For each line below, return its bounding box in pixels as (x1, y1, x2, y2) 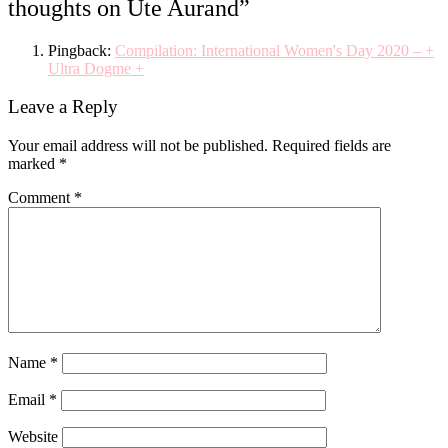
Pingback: (48, 41, 115, 59)
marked (8, 155, 59, 173)
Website (8, 428, 58, 446)
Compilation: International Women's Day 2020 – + (115, 41, 434, 59)
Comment (8, 189, 74, 207)
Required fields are (272, 137, 391, 155)
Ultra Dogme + (48, 59, 144, 77)
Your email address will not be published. (8, 137, 268, 155)
